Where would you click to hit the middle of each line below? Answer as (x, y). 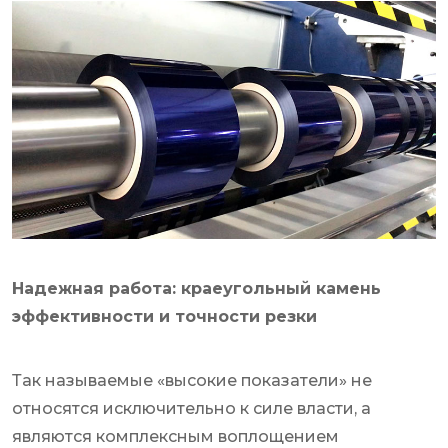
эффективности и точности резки (164, 317)
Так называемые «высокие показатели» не (192, 381)
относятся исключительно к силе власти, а (191, 409)
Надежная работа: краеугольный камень (196, 289)
